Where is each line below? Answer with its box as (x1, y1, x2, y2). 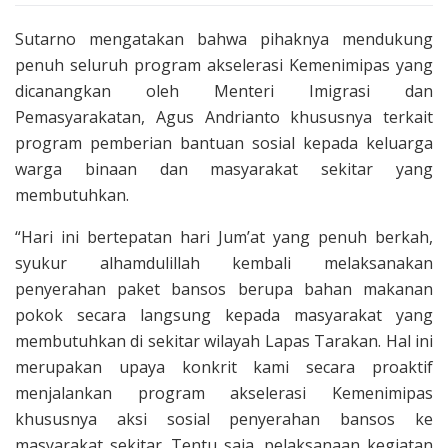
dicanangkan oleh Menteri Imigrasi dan (15, 79, 433, 102)
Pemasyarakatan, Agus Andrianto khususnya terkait (15, 105, 433, 128)
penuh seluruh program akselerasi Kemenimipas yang (15, 53, 433, 76)
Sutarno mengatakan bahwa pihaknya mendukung (15, 27, 433, 50)
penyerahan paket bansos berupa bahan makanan (15, 277, 433, 300)
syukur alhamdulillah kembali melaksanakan (15, 251, 433, 274)
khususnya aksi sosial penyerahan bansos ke (15, 407, 433, 430)
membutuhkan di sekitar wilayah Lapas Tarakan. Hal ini (15, 329, 433, 352)
